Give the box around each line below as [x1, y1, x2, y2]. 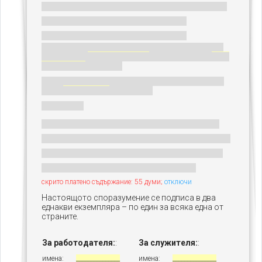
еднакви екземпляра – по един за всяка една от [42, 202, 223, 212]
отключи [164, 178, 192, 186]
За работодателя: [42, 238, 115, 247]
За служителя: [139, 238, 198, 247]
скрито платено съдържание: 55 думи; [42, 178, 163, 186]
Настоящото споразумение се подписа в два [42, 193, 216, 202]
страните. [42, 212, 78, 221]
